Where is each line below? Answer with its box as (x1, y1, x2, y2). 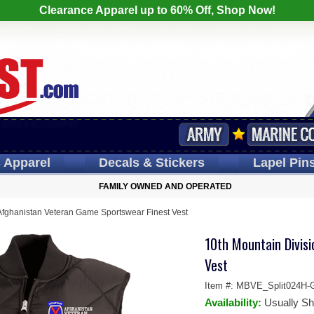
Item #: (204, 280, 236, 291)
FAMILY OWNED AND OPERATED (99, 182, 232, 191)
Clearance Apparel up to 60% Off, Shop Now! (39, 4, 275, 16)
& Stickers (139, 156, 205, 170)
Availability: (204, 296, 264, 308)
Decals (98, 156, 139, 170)
